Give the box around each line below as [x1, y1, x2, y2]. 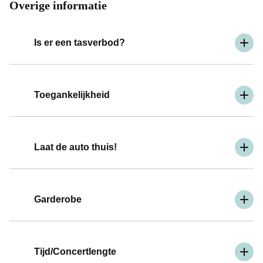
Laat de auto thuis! [34, 142, 117, 152]
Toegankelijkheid [34, 90, 110, 100]
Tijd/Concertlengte [34, 247, 116, 257]
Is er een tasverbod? [34, 38, 125, 48]
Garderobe [34, 194, 82, 204]
